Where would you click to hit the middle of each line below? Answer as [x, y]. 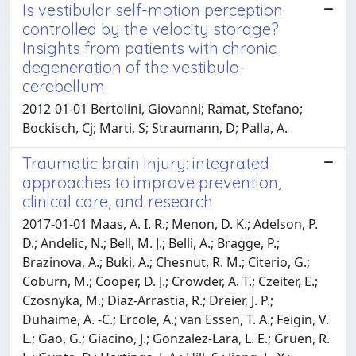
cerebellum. [65, 86]
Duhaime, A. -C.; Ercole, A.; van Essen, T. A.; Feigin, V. [176, 319]
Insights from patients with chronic [149, 48]
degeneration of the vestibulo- [134, 67]
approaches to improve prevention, [152, 182]
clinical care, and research [118, 201]
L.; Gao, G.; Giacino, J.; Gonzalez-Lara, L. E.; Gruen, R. [176, 338]
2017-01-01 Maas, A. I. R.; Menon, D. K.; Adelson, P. [170, 224]
